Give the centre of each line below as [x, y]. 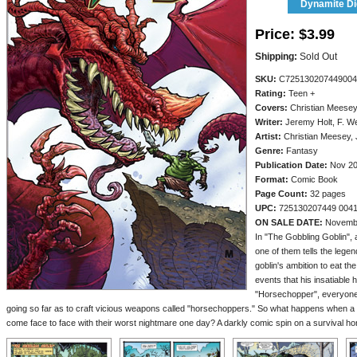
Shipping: [276, 57]
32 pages [327, 194]
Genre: [269, 151]
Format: [272, 179]
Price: [275, 34]
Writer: [269, 122]
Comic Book [313, 179]
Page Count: [281, 194]
